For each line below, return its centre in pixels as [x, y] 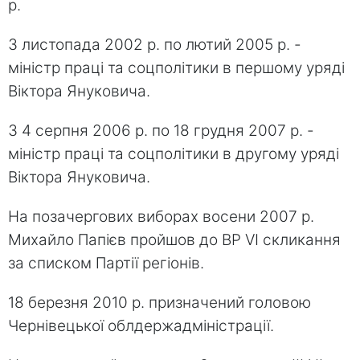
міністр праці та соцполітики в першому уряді [176, 67]
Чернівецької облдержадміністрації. [141, 325]
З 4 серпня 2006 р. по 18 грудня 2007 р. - [161, 130]
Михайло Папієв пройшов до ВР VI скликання [174, 239]
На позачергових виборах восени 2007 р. [161, 216]
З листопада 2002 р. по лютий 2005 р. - [155, 44]
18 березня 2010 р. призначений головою [160, 302]
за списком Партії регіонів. [106, 263]
